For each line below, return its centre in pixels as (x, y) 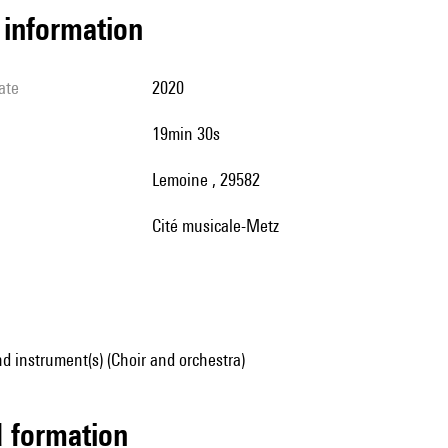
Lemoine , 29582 (209, 179)
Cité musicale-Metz (220, 225)
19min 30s (190, 133)
